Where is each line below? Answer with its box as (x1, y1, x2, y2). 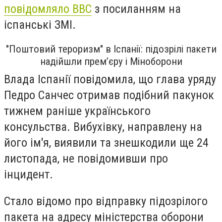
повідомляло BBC (4, 1, 92, 16)
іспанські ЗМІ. (4, 17, 79, 32)
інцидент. (4, 167, 56, 182)
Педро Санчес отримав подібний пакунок (4, 88, 214, 103)
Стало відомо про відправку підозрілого (4, 194, 208, 208)
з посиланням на (92, 1, 181, 16)
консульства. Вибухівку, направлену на (4, 120, 202, 134)
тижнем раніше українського (4, 104, 151, 118)
